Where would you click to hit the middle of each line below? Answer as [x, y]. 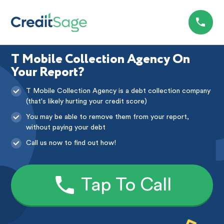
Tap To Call [126, 185]
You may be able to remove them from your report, [108, 117]
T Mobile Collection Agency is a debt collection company [118, 91]
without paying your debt [66, 128]
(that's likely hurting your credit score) [87, 102]
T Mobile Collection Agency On [101, 59]
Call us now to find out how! [71, 143]
